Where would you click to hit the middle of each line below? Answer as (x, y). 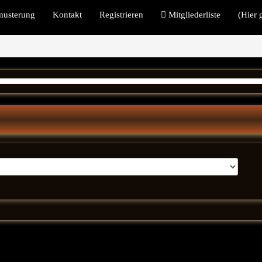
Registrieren (122, 15)
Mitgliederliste (194, 15)
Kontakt (68, 15)
